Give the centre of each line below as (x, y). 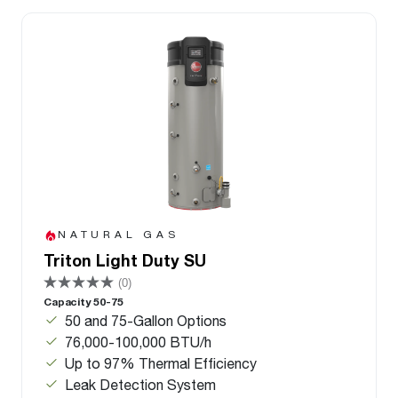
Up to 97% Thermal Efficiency (161, 363)
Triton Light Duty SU (125, 261)
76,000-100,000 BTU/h (138, 342)
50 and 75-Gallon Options (146, 321)
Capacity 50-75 (84, 302)
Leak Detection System (142, 385)
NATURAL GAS (119, 235)
